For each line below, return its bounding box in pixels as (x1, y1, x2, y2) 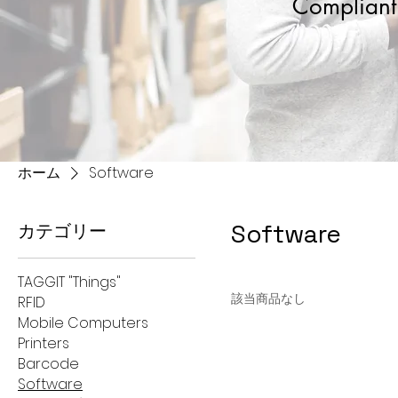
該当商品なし (231, 290, 306, 307)
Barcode (18, 354, 79, 374)
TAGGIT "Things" (18, 272, 121, 292)
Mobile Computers (18, 313, 148, 333)
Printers (18, 333, 69, 354)
